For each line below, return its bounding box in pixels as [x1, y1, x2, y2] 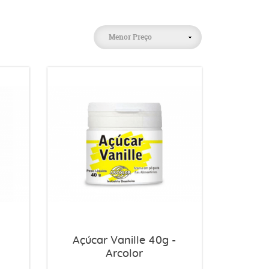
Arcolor [106, 248, 144, 259]
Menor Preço [109, 32, 152, 42]
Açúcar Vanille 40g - [73, 235, 177, 246]
